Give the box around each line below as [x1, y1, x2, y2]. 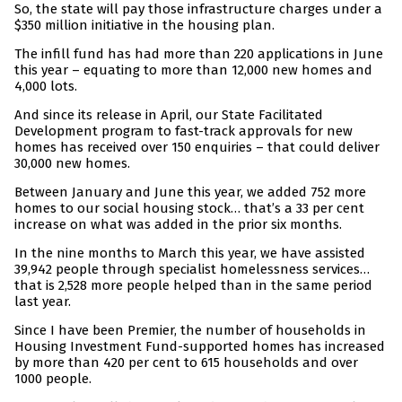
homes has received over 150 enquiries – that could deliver [14, 139, 380, 156]
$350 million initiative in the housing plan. [14, 17, 275, 34]
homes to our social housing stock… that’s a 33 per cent [14, 200, 364, 217]
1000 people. [14, 371, 92, 388]
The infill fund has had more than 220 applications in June [14, 46, 383, 63]
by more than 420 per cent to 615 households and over [14, 354, 358, 371]
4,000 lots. [14, 78, 77, 95]
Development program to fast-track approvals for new [14, 123, 353, 140]
